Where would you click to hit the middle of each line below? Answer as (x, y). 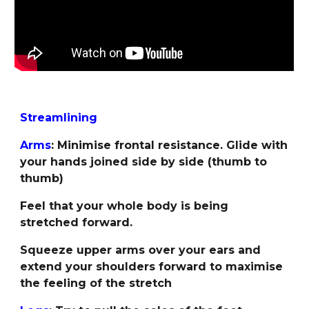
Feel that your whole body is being (124, 206)
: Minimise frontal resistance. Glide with (170, 145)
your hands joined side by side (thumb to (144, 162)
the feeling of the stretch (96, 283)
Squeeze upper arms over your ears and (141, 250)
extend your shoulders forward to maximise (152, 267)
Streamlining (59, 118)
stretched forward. (77, 222)
